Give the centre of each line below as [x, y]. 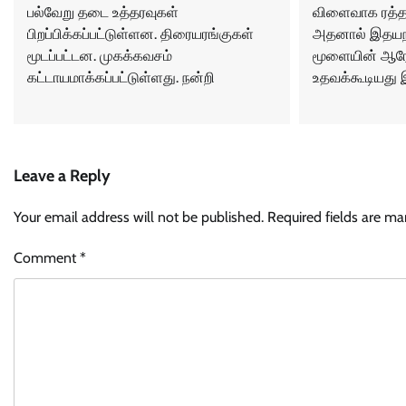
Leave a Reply [62, 175]
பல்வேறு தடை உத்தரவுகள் [103, 12]
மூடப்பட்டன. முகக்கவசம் [100, 55]
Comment [47, 257]
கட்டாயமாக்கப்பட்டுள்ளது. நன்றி [121, 77]
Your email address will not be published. [139, 217]
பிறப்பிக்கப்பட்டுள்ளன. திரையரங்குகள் [140, 34]
